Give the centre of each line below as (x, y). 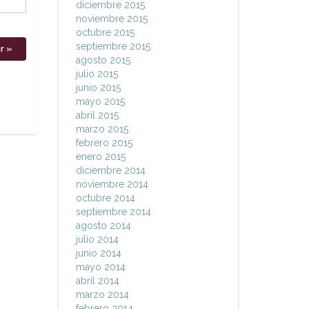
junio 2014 (98, 253)
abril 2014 (97, 281)
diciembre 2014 (110, 170)
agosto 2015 (103, 60)
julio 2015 (97, 74)
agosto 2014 (103, 226)
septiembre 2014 (113, 212)
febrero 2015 (104, 143)
